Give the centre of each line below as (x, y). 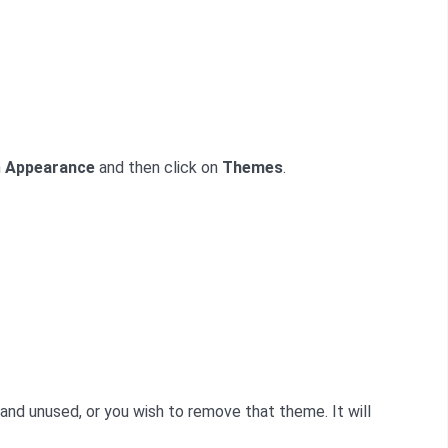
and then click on (158, 167)
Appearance (50, 167)
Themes (252, 167)
